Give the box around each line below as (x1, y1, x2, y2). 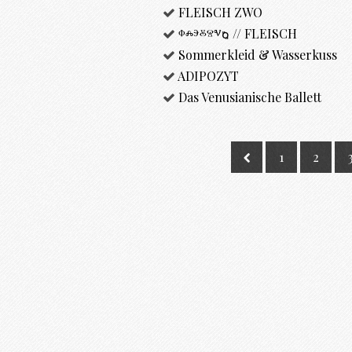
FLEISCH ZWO (178, 3, 262, 20)
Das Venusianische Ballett (178, 88, 321, 105)
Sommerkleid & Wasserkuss (178, 46, 337, 63)
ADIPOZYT (178, 67, 239, 84)
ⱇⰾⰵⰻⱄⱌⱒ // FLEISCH (178, 24, 297, 42)
